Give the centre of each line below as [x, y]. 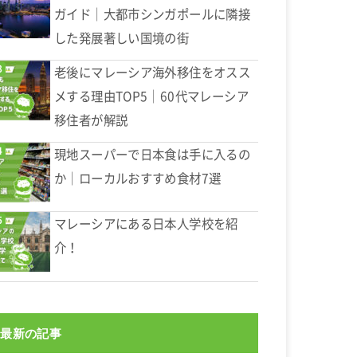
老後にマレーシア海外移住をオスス [153, 73]
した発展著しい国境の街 [122, 38]
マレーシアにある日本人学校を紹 [146, 224]
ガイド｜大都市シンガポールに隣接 [153, 14]
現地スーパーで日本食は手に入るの [153, 154]
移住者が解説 [91, 120]
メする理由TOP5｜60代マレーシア [151, 96]
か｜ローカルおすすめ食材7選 [138, 178]
